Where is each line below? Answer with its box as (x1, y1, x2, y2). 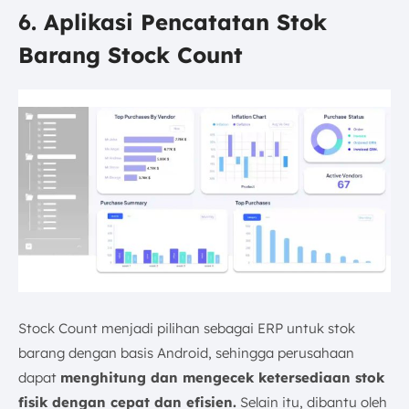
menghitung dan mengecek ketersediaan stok (60, 368, 384, 386)
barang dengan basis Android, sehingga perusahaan (18, 343, 354, 362)
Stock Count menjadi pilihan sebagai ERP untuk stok (18, 319, 355, 337)
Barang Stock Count (18, 41, 243, 69)
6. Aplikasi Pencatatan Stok (18, 8, 327, 37)
